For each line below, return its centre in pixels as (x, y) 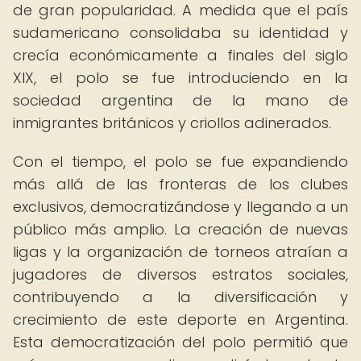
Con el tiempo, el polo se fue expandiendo (180, 162)
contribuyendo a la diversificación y (180, 297)
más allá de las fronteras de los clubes (180, 184)
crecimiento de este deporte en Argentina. (180, 320)
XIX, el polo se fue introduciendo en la (180, 78)
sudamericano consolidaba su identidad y (180, 33)
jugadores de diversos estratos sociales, (180, 274)
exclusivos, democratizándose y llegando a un (180, 207)
